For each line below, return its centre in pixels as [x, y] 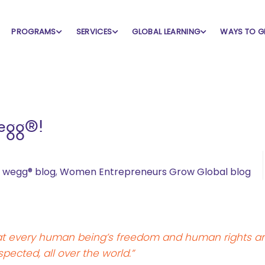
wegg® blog [29, 172]
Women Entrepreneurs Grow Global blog [155, 172]
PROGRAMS [34, 32]
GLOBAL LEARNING [166, 32]
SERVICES [94, 32]
